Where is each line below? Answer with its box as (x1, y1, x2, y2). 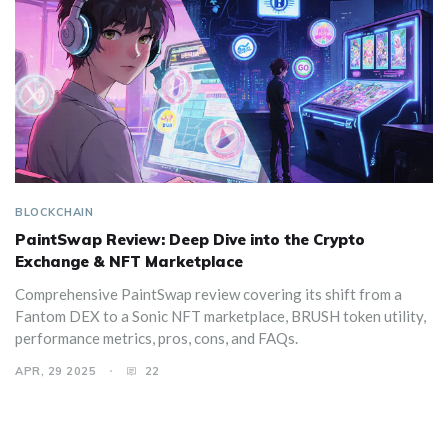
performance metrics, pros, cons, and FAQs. (15, 328, 298, 347)
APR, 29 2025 (15, 363, 96, 378)
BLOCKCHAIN (15, 204, 93, 219)
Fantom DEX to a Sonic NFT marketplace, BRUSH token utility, (15, 306, 426, 325)
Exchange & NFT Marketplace (15, 251, 243, 271)
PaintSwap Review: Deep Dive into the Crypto (15, 229, 365, 249)
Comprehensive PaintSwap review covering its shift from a (15, 284, 402, 303)
